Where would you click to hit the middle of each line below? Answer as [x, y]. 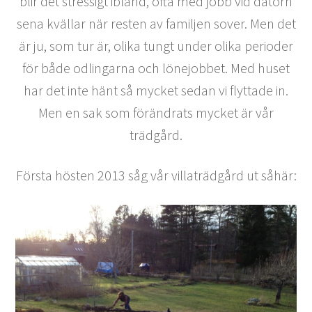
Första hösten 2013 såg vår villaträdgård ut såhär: [156, 175]
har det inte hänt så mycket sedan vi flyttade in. [156, 90]
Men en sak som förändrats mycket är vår [156, 112]
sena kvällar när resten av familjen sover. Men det [156, 23]
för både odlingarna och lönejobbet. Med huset [156, 68]
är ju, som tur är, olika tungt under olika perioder [156, 45]
